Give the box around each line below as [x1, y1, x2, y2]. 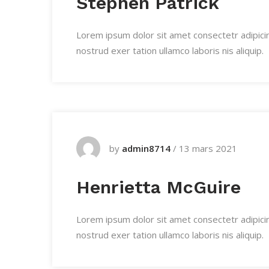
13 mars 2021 [179, 142, 237, 154]
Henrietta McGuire [76, 177, 241, 198]
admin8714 [122, 142, 171, 154]
